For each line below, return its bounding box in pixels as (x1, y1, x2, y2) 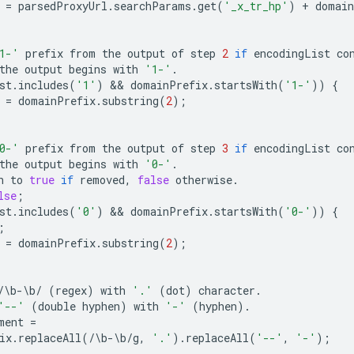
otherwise (175, 171, 232, 187)
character (198, 282, 255, 298)
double (38, 298, 76, 314)
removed (80, 171, 125, 187)
